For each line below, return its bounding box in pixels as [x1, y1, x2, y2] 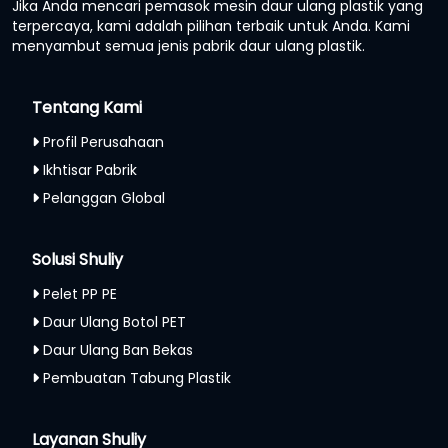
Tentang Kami [32, 95, 142, 119]
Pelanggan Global [43, 187, 165, 208]
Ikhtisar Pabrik [43, 159, 137, 180]
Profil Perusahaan [43, 131, 164, 152]
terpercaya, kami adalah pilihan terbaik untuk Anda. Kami [12, 15, 410, 36]
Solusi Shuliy [32, 247, 123, 271]
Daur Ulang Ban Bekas [43, 339, 193, 360]
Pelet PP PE [43, 283, 117, 304]
